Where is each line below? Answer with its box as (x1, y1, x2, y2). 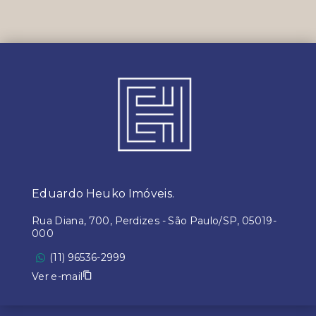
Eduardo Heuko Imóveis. (32, 187, 175, 200)
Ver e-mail (32, 269, 83, 283)
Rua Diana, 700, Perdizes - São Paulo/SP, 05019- (32, 214, 276, 227)
